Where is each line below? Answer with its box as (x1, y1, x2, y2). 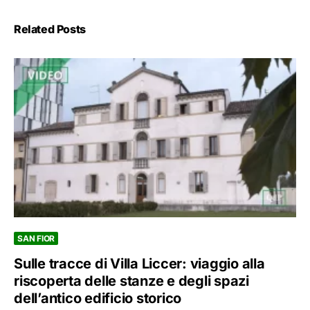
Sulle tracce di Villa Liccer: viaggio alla (14, 255, 265, 272)
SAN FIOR (17, 232, 55, 244)
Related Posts (14, 22, 86, 37)
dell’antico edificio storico (14, 289, 181, 307)
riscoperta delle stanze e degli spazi (14, 272, 249, 289)
